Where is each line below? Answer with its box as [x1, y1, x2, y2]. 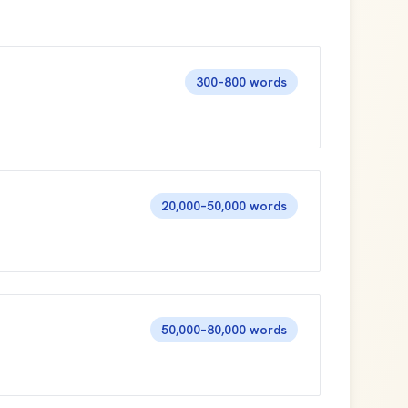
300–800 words [196, 74, 287, 90]
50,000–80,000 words [161, 321, 287, 338]
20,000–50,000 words [161, 198, 287, 214]
